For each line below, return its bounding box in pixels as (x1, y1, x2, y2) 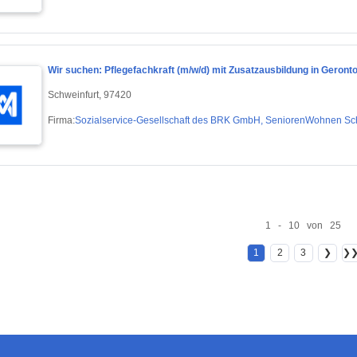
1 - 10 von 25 (265, 219, 342, 231)
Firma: (48, 114, 75, 126)
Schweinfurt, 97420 (48, 88, 131, 100)
